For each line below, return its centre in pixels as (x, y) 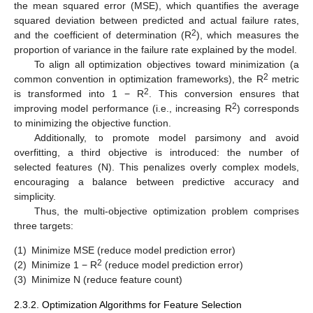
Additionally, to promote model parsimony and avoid (166, 137)
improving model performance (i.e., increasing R (123, 108)
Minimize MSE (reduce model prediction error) (133, 250)
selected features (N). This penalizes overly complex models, (156, 167)
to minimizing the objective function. (93, 123)
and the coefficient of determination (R (103, 35)
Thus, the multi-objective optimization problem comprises (166, 211)
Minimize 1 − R (64, 265)
